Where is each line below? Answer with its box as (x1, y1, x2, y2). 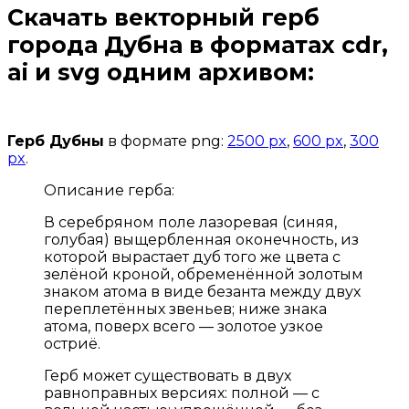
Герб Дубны (7, 132, 104, 151)
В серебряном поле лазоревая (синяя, (44, 214, 337, 232)
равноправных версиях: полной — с (44, 384, 320, 403)
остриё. (44, 335, 100, 353)
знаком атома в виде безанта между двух (44, 283, 361, 301)
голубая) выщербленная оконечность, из (44, 231, 359, 249)
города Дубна (7, 31, 183, 59)
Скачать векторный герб (7, 4, 320, 32)
